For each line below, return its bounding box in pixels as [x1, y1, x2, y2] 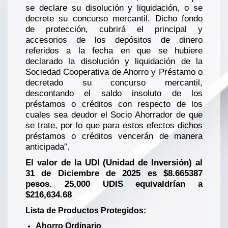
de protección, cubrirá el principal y [25, 24, 203, 35]
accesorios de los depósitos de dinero [25, 35, 203, 45]
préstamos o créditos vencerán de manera [25, 131, 203, 141]
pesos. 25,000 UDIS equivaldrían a [25, 179, 203, 189]
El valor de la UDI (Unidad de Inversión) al [25, 158, 203, 168]
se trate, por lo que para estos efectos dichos [25, 121, 203, 131]
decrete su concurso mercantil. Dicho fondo [25, 14, 203, 24]
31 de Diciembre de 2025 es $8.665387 [25, 168, 203, 179]
